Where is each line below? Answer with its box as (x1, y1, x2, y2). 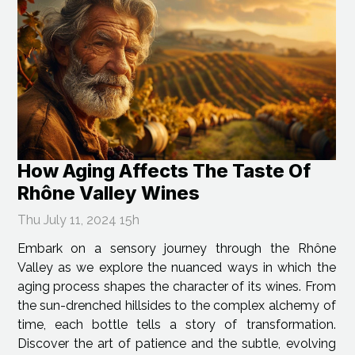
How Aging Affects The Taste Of (17, 159, 311, 183)
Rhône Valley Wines (17, 181, 200, 205)
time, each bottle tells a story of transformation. (17, 317, 336, 333)
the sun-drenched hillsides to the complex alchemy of (17, 298, 336, 314)
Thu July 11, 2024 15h (17, 212, 139, 228)
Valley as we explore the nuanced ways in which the (17, 260, 336, 276)
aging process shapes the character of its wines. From (17, 279, 336, 295)
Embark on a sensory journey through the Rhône (17, 241, 336, 257)
